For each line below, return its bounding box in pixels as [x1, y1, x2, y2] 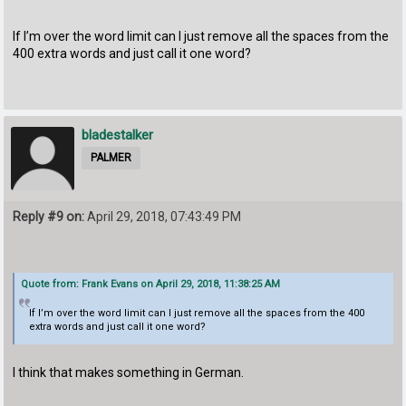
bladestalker [82, 127, 154, 144]
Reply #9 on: [13, 209, 85, 225]
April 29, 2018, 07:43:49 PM [84, 209, 242, 225]
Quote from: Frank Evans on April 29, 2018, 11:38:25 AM [21, 277, 281, 290]
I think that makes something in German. [13, 365, 245, 381]
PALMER [91, 151, 132, 165]
